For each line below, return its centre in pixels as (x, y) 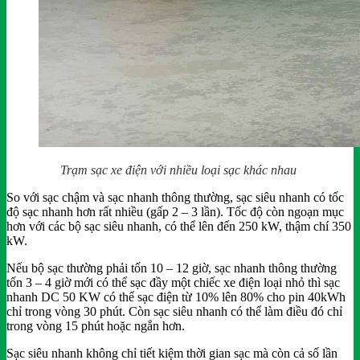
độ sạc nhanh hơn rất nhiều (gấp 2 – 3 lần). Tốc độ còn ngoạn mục (175, 211)
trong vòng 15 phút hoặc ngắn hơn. (96, 325)
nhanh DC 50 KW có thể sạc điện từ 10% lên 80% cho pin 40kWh (176, 297)
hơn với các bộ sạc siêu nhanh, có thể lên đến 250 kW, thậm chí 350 (179, 226)
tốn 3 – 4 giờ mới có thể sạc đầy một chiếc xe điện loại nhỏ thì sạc (173, 282)
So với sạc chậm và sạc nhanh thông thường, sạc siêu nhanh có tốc (175, 197)
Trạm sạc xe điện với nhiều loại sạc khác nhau (180, 170)
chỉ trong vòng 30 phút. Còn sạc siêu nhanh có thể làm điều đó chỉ (174, 311)
